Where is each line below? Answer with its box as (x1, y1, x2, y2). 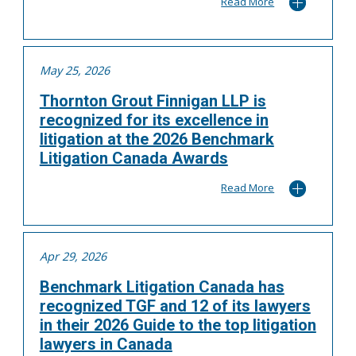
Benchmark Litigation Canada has (39, 277, 284, 297)
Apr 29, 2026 (39, 248, 106, 264)
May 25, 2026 (39, 62, 110, 78)
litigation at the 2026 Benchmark (39, 129, 274, 149)
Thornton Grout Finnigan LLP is (39, 91, 266, 110)
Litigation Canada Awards (39, 148, 228, 168)
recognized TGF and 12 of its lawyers (39, 296, 311, 316)
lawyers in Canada (39, 335, 172, 354)
